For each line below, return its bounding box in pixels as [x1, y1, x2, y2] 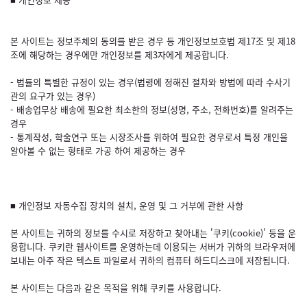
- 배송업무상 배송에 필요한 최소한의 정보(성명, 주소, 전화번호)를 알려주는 [10, 103, 293, 116]
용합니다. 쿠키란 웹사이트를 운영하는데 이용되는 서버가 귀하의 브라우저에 [10, 240, 295, 253]
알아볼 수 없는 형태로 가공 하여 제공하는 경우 [10, 144, 186, 157]
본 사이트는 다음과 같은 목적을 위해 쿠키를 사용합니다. [10, 281, 221, 294]
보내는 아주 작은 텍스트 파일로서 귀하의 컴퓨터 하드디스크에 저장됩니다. [10, 254, 290, 267]
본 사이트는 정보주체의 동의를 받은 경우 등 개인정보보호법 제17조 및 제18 [10, 34, 295, 47]
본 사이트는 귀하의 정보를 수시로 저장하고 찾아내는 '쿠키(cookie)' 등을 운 [10, 226, 296, 239]
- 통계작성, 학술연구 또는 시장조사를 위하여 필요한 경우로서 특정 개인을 [10, 130, 288, 143]
